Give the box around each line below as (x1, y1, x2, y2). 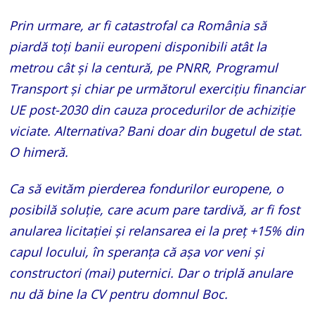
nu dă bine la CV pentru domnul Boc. (9, 285, 229, 302)
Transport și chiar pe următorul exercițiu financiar (9, 79, 305, 97)
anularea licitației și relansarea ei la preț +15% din (9, 221, 304, 239)
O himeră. (9, 143, 69, 160)
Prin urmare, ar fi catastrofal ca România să (9, 16, 267, 34)
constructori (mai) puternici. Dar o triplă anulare (9, 264, 293, 281)
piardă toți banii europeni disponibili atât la (9, 37, 267, 55)
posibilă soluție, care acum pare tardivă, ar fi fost (9, 200, 300, 218)
